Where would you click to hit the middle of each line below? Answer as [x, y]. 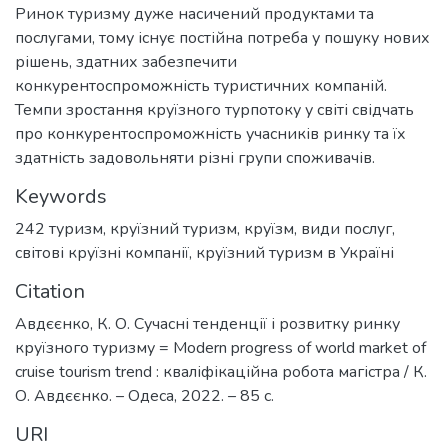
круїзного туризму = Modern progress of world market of [220, 347]
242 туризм [59, 228]
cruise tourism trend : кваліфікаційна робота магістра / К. [221, 371]
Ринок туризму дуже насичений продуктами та [194, 13]
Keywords [61, 196]
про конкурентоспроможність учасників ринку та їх [210, 133]
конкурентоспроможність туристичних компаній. [201, 85]
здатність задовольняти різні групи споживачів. [195, 157]
